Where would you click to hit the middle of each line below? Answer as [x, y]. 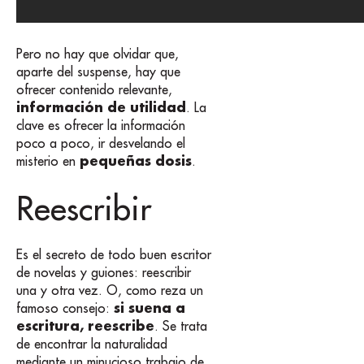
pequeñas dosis [136, 161]
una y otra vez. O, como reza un [110, 290]
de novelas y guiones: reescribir [104, 273]
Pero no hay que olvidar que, [97, 54]
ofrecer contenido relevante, [94, 90]
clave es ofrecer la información [101, 126]
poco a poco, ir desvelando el [101, 143]
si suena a [149, 308]
